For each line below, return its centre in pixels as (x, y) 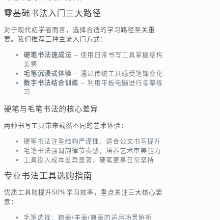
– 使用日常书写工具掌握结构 (117, 55)
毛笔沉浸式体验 (48, 74)
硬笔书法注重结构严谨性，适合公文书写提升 (92, 141)
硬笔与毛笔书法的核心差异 (51, 109)
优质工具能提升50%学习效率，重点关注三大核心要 (83, 192)
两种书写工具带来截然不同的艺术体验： (66, 126)
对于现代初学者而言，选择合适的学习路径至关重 (80, 30)
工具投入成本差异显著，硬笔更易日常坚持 (89, 160)
